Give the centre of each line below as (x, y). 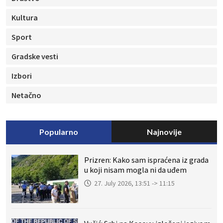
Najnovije (164, 131)
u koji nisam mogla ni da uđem (135, 169)
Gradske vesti (35, 56)
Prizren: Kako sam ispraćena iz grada (146, 160)
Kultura (25, 17)
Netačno (26, 95)
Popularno (59, 131)
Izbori (22, 75)
